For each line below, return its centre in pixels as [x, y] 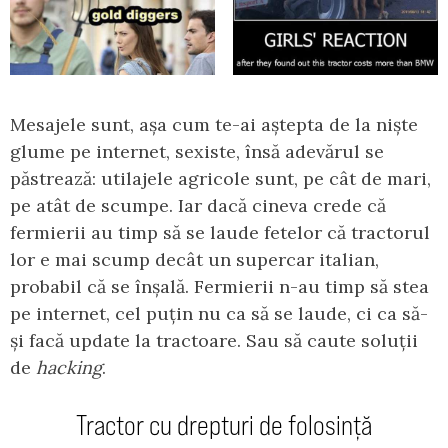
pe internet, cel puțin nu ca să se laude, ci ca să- [219, 313]
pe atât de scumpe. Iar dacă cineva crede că [198, 205]
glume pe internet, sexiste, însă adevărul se [197, 151]
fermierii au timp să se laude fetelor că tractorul [220, 232]
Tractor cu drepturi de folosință [224, 424]
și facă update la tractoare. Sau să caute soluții [214, 340]
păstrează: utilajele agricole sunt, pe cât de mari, [220, 178]
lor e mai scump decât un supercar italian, [194, 259]
